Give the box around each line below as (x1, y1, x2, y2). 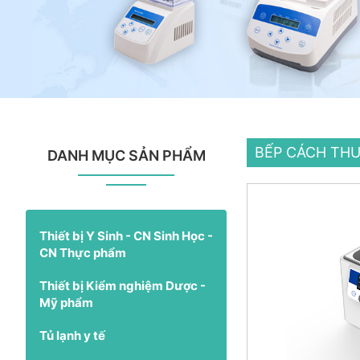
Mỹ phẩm (39, 294, 93, 310)
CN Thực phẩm (39, 244, 126, 260)
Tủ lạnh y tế (39, 327, 105, 343)
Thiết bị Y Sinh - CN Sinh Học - (39, 227, 213, 243)
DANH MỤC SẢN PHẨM (47, 146, 206, 164)
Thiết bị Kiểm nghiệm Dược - (39, 277, 206, 293)
